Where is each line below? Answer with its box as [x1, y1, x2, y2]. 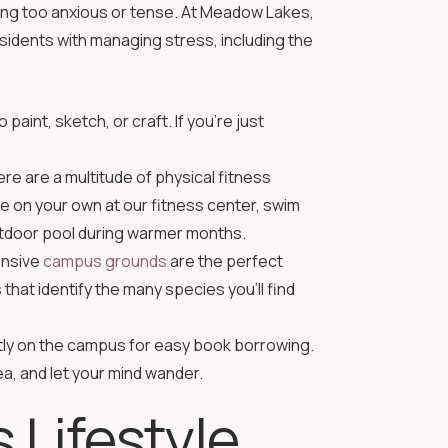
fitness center [150, 194, 256, 216]
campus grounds [42, 250, 167, 272]
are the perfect [166, 250, 283, 272]
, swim [255, 194, 300, 216]
